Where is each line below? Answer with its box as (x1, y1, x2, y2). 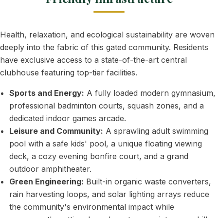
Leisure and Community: (9, 126, 104, 136)
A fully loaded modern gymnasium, (84, 88, 216, 98)
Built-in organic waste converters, (84, 177, 212, 186)
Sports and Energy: (9, 88, 85, 98)
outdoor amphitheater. (9, 164, 92, 174)
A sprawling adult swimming (103, 126, 209, 136)
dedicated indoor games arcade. (9, 113, 127, 123)
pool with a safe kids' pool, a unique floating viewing (9, 139, 202, 148)
